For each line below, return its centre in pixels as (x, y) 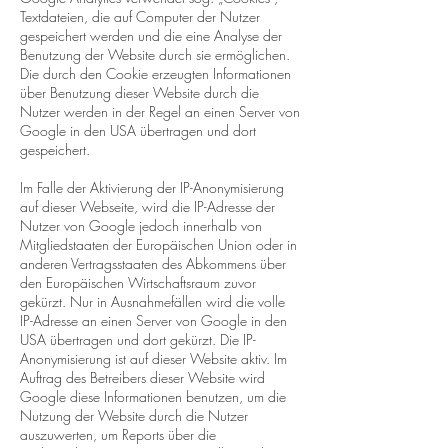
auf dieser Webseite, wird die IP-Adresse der (147, 206)
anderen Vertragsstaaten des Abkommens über (153, 263)
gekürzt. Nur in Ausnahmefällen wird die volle (152, 301)
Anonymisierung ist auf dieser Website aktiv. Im (153, 358)
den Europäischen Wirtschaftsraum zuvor (138, 282)
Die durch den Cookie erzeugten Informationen (155, 73)
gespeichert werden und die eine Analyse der (151, 35)
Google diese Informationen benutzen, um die (153, 396)
